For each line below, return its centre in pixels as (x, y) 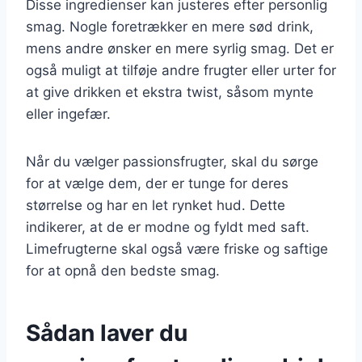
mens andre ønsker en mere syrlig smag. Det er (180, 48)
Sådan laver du (107, 333)
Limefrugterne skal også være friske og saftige (177, 248)
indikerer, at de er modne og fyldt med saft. (168, 227)
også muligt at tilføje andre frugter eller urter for (181, 70)
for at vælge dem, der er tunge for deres (157, 183)
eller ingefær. (68, 114)
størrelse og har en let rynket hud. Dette (156, 205)
